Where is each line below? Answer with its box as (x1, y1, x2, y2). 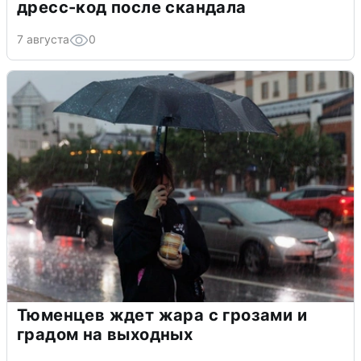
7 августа (17, 32, 69, 47)
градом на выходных (17, 325, 193, 345)
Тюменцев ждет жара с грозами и (17, 305, 307, 326)
